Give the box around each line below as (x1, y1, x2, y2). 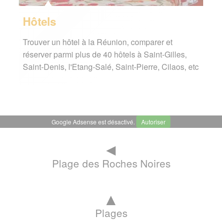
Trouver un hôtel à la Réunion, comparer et (22, 36, 172, 48)
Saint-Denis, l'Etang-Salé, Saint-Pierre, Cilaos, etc (22, 61, 199, 73)
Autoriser (141, 117, 166, 126)
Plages (95, 205, 127, 221)
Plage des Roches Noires (52, 156, 170, 171)
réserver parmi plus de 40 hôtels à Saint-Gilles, (22, 49, 187, 60)
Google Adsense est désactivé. (52, 117, 136, 126)
